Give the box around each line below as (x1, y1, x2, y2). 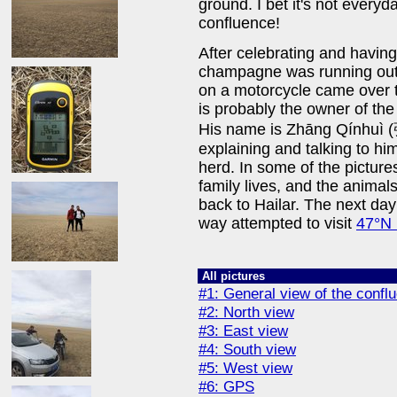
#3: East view (198, 322, 288, 339)
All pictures (202, 269, 265, 283)
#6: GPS (198, 378, 254, 395)
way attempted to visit (198, 214, 356, 233)
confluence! (198, 13, 280, 32)
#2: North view (198, 303, 294, 321)
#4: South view (198, 340, 296, 358)
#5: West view (198, 359, 292, 377)
